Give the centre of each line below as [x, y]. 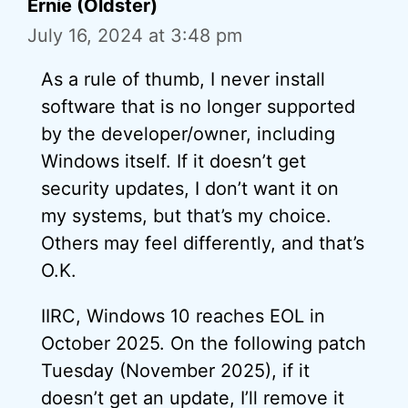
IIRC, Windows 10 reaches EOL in [183, 316]
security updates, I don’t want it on [190, 189]
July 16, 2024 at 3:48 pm [135, 36]
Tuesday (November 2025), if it [175, 371]
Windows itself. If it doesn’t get [173, 161]
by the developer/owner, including [188, 134]
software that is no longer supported [198, 107]
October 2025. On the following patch [204, 343]
